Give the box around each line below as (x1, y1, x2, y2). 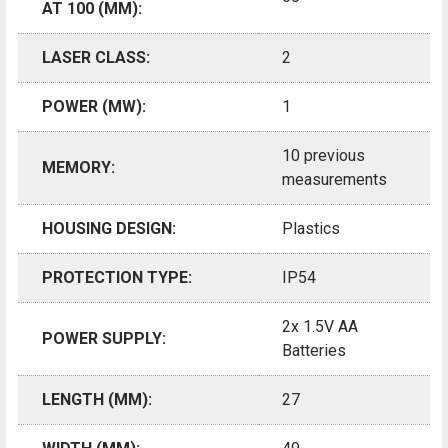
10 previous (282, 145, 365, 165)
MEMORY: (42, 157, 115, 177)
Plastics (282, 218, 340, 238)
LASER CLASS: (42, 47, 150, 67)
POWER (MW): (42, 96, 146, 116)
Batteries (282, 340, 346, 360)
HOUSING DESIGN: (42, 218, 176, 238)
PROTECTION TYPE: (42, 267, 192, 287)
